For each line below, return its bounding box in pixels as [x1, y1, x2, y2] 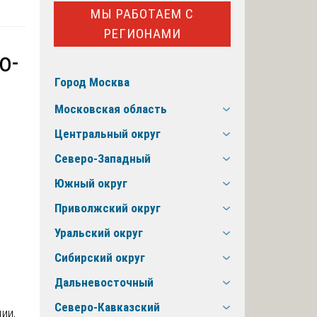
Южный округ [54, 176, 127, 191]
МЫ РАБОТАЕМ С [91, 5, 194, 22]
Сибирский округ [54, 250, 145, 265]
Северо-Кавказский [54, 300, 160, 315]
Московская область [54, 102, 167, 117]
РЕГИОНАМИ [103, 25, 181, 42]
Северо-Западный [54, 151, 151, 166]
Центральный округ [54, 127, 161, 142]
